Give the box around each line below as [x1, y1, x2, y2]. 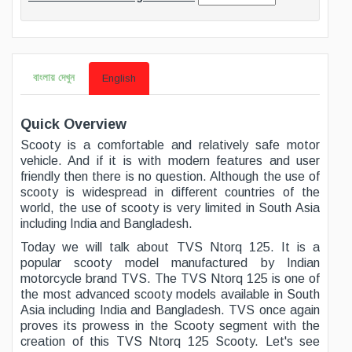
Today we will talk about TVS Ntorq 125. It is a [20, 240, 321, 255]
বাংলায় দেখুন [33, 71, 75, 84]
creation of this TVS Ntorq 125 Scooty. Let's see [20, 335, 321, 349]
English [102, 72, 136, 85]
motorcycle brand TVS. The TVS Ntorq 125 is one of [20, 272, 321, 286]
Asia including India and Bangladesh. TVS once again [20, 303, 321, 317]
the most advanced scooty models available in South [20, 288, 321, 302]
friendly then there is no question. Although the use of [20, 170, 321, 184]
